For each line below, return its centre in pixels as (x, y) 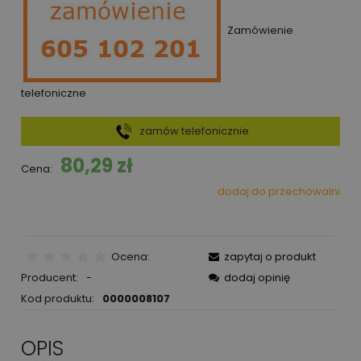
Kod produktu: (58, 299)
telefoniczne (54, 93)
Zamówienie (260, 31)
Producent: (51, 278)
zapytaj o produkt (270, 257)
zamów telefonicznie (194, 131)
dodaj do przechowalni (279, 191)
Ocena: (130, 257)
